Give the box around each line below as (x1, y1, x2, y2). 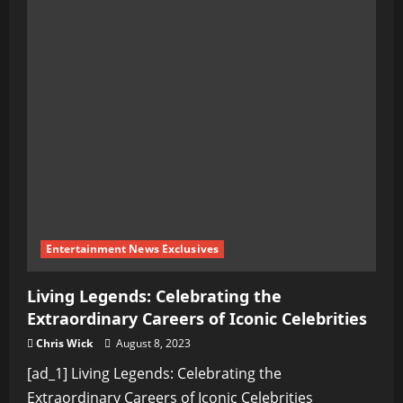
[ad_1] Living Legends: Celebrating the (27, 363, 282, 383)
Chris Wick (36, 336, 93, 351)
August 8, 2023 (113, 336, 191, 351)
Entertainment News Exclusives (46, 241, 219, 256)
